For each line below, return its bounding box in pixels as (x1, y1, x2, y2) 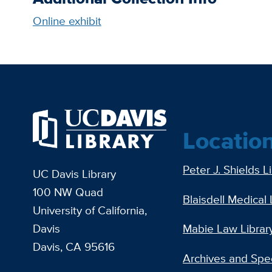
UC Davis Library (32, 165, 116, 182)
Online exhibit (32, 12, 101, 29)
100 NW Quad (32, 183, 103, 200)
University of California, (32, 202, 147, 219)
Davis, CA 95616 (32, 238, 115, 255)
